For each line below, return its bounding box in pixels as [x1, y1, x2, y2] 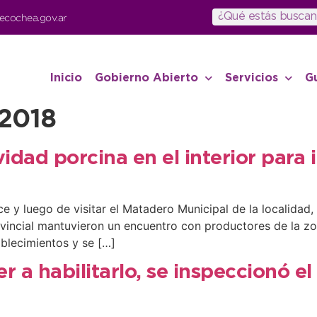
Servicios [224, 72, 278, 83]
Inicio [50, 72, 82, 83]
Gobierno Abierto [94, 72, 198, 83]
